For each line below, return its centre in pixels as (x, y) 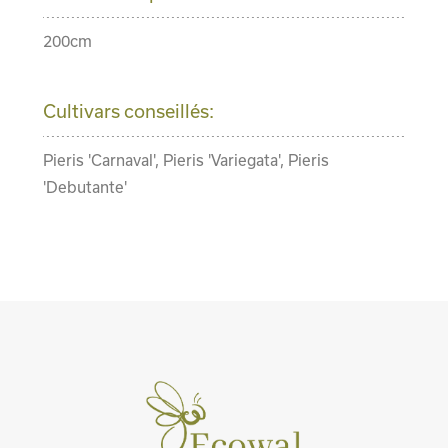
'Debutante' (84, 187)
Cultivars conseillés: (130, 111)
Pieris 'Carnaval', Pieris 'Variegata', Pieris (185, 160)
